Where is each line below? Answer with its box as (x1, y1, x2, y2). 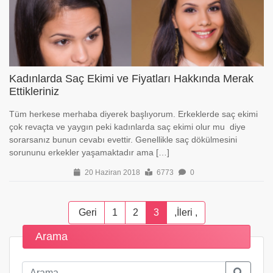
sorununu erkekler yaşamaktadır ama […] (9, 147, 169, 157)
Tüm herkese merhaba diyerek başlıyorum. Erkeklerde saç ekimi (9, 109, 260, 119)
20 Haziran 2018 (83, 168, 140, 177)
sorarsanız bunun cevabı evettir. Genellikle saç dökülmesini (9, 135, 237, 144)
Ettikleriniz (9, 85, 59, 97)
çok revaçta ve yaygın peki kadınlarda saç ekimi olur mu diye (9, 122, 246, 132)
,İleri (174, 207, 195, 218)
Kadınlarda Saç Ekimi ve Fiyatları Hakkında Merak (9, 73, 253, 85)
